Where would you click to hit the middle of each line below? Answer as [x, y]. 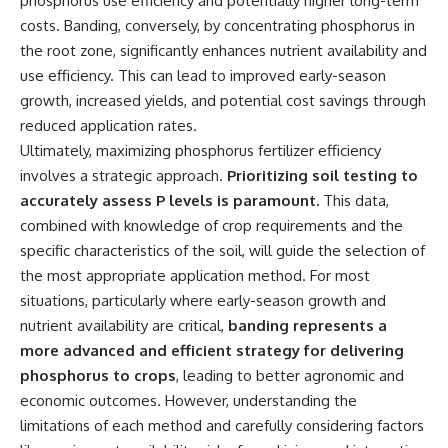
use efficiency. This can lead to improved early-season [203, 76]
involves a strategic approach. [123, 176]
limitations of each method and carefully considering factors [222, 426]
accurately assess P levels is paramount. [169, 201]
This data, [354, 201]
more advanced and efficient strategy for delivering [212, 351]
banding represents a [307, 326]
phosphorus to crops [98, 376]
